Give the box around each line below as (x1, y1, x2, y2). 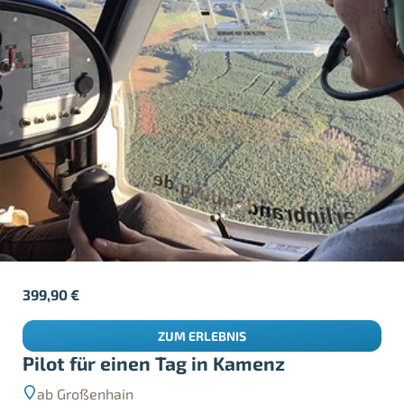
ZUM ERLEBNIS (158, 328, 246, 344)
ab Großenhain (37, 384, 134, 402)
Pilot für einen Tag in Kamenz (23, 351, 286, 374)
